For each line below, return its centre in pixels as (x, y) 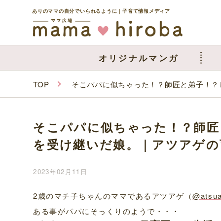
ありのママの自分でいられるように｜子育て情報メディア (101, 11)
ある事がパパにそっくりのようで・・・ (107, 211)
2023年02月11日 (60, 171)
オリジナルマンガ (139, 57)
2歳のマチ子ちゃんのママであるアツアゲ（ (113, 196)
